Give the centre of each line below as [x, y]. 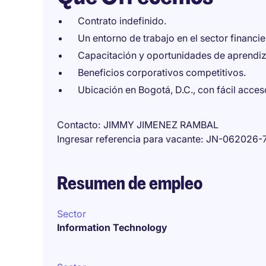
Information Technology [112, 227]
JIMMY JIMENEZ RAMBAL [161, 125]
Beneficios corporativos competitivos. [162, 72]
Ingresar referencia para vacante [129, 139]
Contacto [77, 125]
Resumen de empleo [130, 183]
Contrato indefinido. [122, 21]
